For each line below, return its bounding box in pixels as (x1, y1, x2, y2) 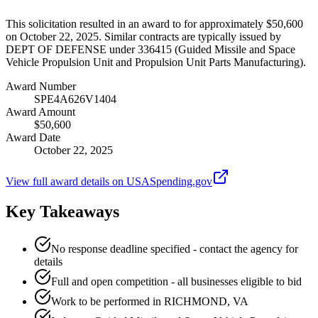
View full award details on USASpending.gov (6, 175, 212, 187)
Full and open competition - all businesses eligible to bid (51, 275, 302, 287)
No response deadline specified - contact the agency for (51, 242, 298, 255)
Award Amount (6, 105, 75, 118)
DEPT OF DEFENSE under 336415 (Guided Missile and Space (6, 43, 295, 55)
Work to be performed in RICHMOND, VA (51, 295, 248, 307)
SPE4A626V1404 (34, 92, 116, 105)
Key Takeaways (6, 202, 119, 221)
